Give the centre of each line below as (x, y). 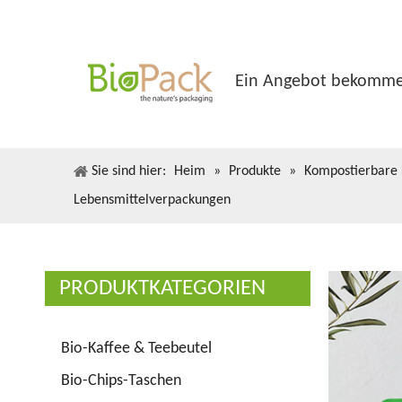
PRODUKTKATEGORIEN (162, 288)
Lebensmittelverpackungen (152, 200)
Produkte (255, 171)
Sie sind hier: (129, 171)
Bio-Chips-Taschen (121, 380)
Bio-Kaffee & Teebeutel (136, 348)
